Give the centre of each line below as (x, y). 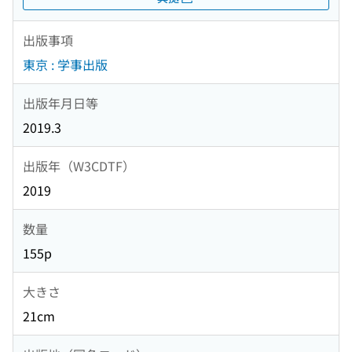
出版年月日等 (60, 103)
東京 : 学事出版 (65, 65)
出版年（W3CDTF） (79, 165)
